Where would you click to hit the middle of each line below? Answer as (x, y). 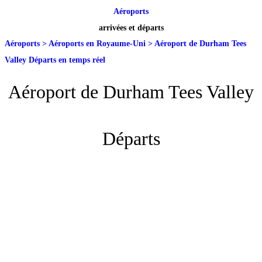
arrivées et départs (131, 27)
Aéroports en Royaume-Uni (97, 43)
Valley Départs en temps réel (55, 60)
